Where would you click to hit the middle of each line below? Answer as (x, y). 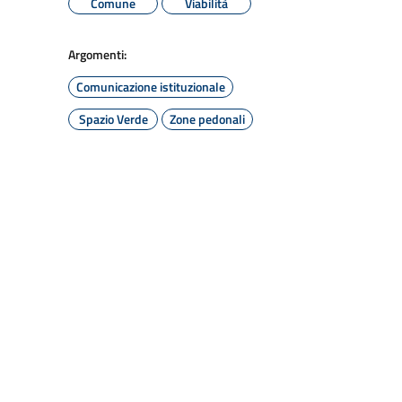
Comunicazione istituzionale (151, 87)
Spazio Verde (113, 119)
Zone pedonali (207, 119)
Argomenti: (97, 54)
